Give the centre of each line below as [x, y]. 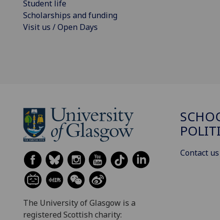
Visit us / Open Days [60, 27]
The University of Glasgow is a [79, 203]
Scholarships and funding [70, 15]
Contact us [200, 152]
